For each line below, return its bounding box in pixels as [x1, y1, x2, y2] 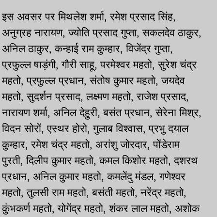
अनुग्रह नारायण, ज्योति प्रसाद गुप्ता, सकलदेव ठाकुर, [2, 27, 201, 39]
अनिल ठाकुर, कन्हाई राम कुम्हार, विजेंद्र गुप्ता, [2, 43, 173, 55]
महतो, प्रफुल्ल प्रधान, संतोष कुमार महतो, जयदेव [2, 75, 185, 87]
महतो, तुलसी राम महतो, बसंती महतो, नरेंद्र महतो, [2, 186, 186, 199]
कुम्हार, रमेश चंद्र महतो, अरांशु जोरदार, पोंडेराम [2, 139, 180, 151]
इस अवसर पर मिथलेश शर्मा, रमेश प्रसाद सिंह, [2, 11, 176, 23]
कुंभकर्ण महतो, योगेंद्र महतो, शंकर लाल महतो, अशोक [2, 202, 200, 215]
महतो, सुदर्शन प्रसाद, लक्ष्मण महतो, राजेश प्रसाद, [2, 91, 189, 103]
